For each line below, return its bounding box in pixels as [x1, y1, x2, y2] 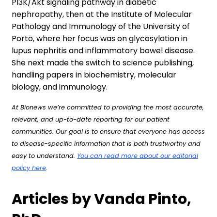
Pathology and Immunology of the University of [12, 21, 190, 32]
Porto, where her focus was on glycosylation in [12, 33, 187, 44]
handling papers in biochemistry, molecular [12, 69, 176, 80]
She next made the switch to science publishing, [12, 57, 194, 68]
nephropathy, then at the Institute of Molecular [12, 9, 192, 20]
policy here [12, 164, 46, 172]
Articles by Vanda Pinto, [12, 188, 191, 209]
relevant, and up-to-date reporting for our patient [12, 115, 170, 124]
